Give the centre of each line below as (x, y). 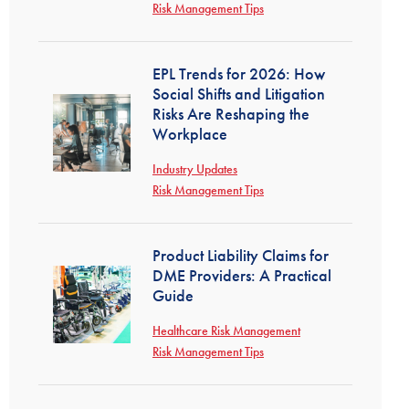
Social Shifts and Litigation (239, 94)
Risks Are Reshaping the (231, 114)
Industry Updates (195, 169)
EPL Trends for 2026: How (239, 73)
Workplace (190, 134)
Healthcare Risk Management (226, 330)
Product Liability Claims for (241, 255)
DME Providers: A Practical (242, 275)
